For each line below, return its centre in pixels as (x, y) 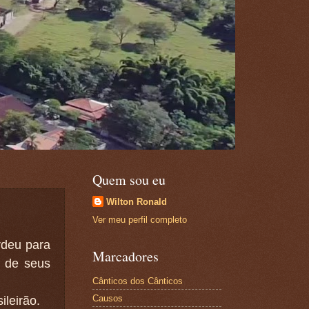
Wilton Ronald (136, 202)
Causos (107, 298)
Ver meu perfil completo (139, 220)
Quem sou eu (129, 180)
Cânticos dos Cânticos (137, 281)
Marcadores (125, 257)
